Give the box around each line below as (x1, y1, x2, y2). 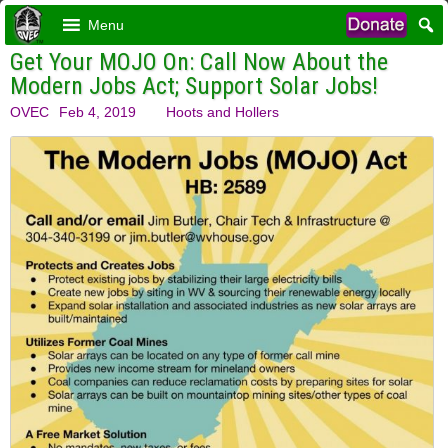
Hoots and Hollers (166, 104, 279, 120)
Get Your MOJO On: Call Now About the (10, 48, 388, 76)
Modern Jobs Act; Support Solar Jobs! (10, 72, 378, 100)
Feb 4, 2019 (59, 104, 136, 120)
